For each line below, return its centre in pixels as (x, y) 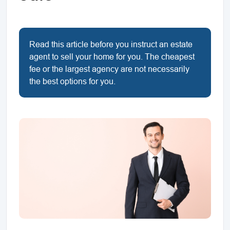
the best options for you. (72, 81)
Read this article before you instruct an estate (111, 44)
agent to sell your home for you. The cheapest (112, 56)
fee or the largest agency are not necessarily (109, 69)
